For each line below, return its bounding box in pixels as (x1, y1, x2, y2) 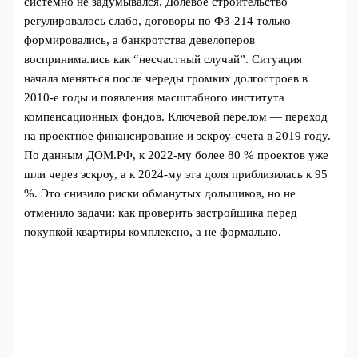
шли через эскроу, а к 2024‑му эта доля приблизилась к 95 (24, 168, 328, 181)
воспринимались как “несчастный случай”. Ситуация (24, 53, 303, 66)
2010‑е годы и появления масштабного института (24, 91, 285, 105)
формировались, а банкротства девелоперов (24, 34, 256, 47)
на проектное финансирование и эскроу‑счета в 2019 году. (24, 129, 332, 143)
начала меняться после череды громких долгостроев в (24, 72, 308, 86)
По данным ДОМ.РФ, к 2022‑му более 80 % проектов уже (24, 149, 329, 162)
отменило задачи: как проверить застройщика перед (24, 206, 298, 220)
